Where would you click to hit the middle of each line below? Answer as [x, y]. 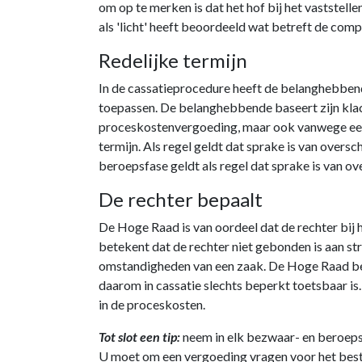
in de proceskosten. [152, 304]
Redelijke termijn [173, 60]
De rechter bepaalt [181, 199]
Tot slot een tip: [139, 337]
